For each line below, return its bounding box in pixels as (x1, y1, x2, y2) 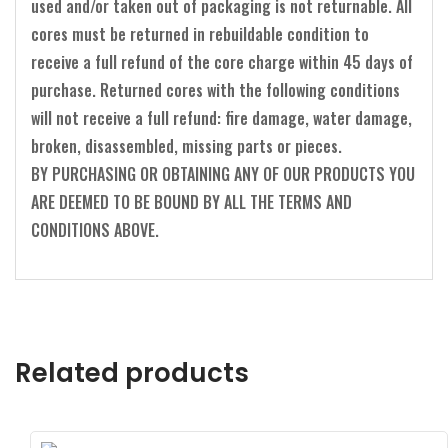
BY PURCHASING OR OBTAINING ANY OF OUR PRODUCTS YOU (31, 161, 415, 186)
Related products (15, 354, 249, 391)
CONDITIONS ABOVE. (31, 217, 159, 242)
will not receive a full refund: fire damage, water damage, (31, 105, 412, 130)
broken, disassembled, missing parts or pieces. (31, 133, 342, 158)
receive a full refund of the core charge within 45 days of (31, 49, 413, 74)
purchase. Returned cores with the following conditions (31, 77, 400, 102)
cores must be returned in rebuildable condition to (31, 21, 369, 46)
